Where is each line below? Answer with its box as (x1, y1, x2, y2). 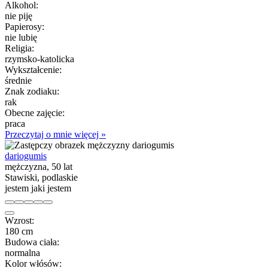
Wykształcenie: (5, 64, 62, 75)
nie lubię (5, 32, 37, 42)
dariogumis (5, 150, 47, 161)
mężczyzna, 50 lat (5, 161, 72, 172)
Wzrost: (5, 215, 34, 226)
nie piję (5, 10, 32, 21)
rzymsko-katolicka (5, 53, 74, 64)
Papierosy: (5, 21, 44, 32)
